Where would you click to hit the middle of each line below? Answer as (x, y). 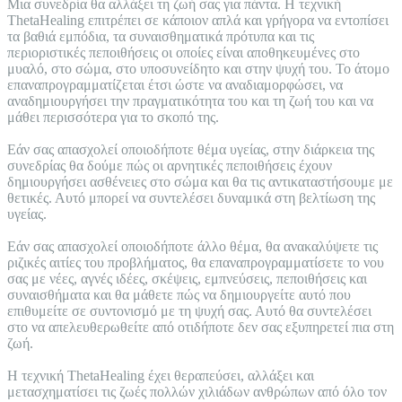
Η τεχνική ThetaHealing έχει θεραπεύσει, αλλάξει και (161, 375)
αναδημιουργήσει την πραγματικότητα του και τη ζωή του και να (190, 100)
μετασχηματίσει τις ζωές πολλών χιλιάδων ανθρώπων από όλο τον (197, 391)
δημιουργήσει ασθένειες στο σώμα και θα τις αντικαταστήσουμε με (200, 181)
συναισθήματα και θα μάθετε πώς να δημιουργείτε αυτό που (179, 294)
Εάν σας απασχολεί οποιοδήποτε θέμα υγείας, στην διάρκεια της (191, 149)
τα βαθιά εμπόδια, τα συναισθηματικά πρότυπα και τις (161, 36)
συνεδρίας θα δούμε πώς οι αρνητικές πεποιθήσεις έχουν (170, 165)
